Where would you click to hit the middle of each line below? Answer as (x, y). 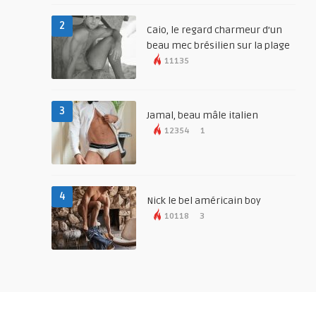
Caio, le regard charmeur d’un (215, 30)
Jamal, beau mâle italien (203, 115)
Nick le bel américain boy (204, 201)
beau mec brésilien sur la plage (219, 45)
